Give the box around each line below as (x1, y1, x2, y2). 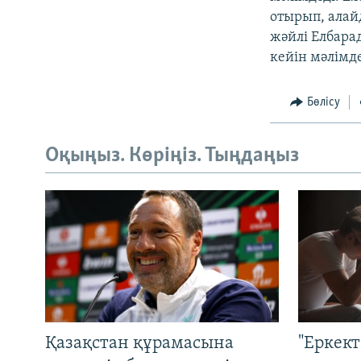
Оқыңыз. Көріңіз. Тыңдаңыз (45, 144, 299, 167)
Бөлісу (306, 96, 340, 110)
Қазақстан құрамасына (45, 334, 234, 353)
